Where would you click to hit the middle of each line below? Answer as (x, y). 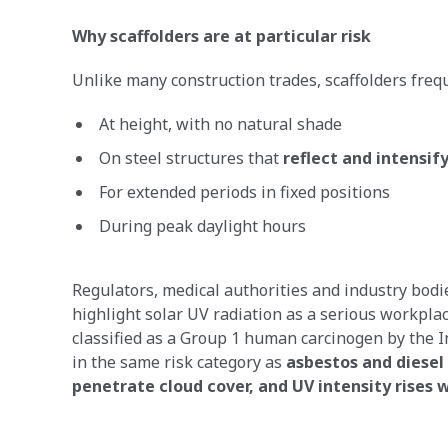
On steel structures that (191, 158)
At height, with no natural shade (220, 124)
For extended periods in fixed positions (244, 192)
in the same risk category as (179, 362)
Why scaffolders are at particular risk (221, 36)
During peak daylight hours (202, 226)
